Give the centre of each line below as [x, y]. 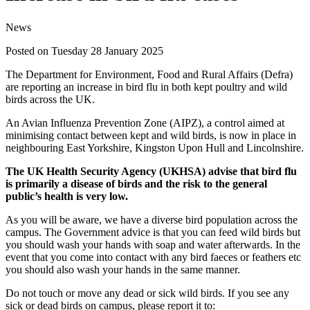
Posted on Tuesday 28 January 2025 [84, 51]
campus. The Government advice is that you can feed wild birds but [153, 232]
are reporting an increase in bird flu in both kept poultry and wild [146, 86]
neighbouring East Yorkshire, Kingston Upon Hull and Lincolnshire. [155, 147]
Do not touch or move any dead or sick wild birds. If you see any [147, 293]
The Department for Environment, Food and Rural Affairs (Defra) [149, 74]
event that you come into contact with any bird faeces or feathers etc [153, 257]
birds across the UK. [50, 99]
